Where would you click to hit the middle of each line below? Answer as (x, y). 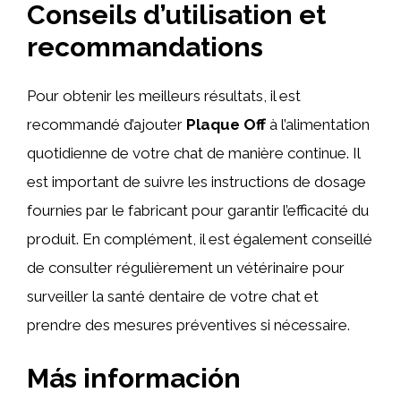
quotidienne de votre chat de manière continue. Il (193, 153)
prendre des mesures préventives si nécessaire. (188, 325)
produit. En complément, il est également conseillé (200, 239)
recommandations (145, 47)
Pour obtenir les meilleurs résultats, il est (164, 96)
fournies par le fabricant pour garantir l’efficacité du (198, 210)
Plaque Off (226, 124)
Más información (134, 378)
